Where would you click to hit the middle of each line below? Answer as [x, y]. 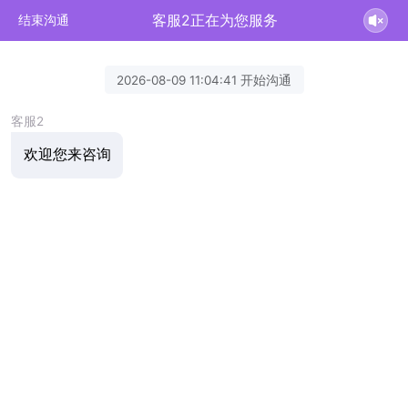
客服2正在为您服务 [215, 20]
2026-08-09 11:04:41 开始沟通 [204, 80]
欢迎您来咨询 [67, 155]
